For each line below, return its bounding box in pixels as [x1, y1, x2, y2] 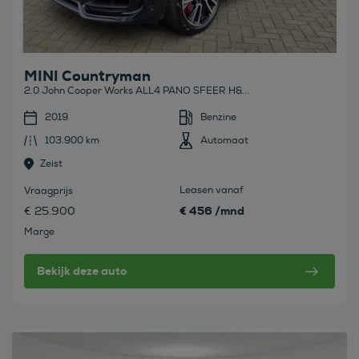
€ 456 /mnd [179, 204, 244, 219]
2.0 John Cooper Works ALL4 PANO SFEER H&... [24, 85, 249, 98]
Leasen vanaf [179, 184, 244, 197]
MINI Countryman [24, 67, 151, 87]
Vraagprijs [24, 185, 73, 198]
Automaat [200, 135, 248, 147]
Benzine [200, 111, 236, 124]
